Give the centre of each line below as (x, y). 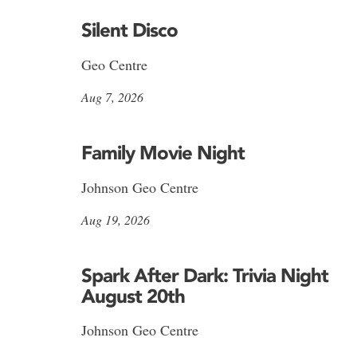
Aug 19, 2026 (116, 219)
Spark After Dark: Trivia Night (205, 275)
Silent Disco (129, 30)
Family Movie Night (163, 152)
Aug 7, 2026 (112, 96)
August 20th (133, 296)
